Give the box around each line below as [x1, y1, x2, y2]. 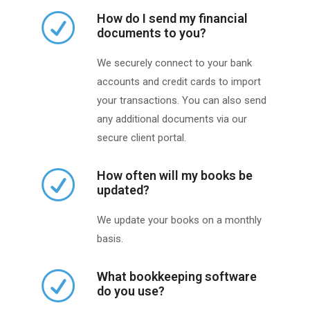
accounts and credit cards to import [97, 75, 261, 89]
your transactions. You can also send [97, 94, 266, 107]
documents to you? [97, 26, 206, 41]
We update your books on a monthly [97, 214, 262, 227]
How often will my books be [97, 168, 253, 183]
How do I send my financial [97, 11, 248, 26]
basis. [97, 232, 123, 246]
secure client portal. [97, 131, 186, 145]
